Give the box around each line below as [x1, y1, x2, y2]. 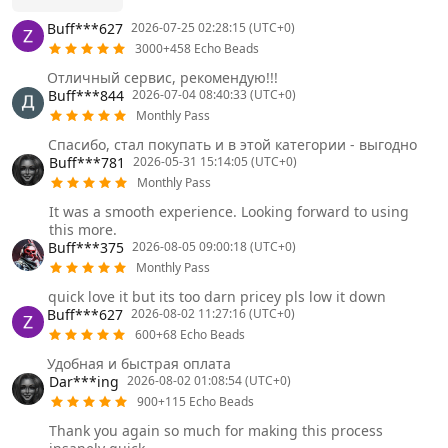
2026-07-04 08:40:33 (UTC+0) [132, 86, 297, 104]
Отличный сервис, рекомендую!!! [47, 68, 279, 88]
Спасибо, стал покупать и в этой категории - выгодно [48, 135, 418, 155]
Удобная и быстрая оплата [47, 354, 232, 374]
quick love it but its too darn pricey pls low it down [48, 287, 387, 307]
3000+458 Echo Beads [135, 40, 260, 58]
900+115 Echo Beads [136, 393, 254, 411]
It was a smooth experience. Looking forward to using [48, 202, 409, 222]
